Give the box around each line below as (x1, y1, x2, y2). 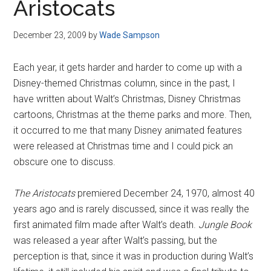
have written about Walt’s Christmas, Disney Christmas (13, 93, 241, 105)
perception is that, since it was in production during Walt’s (13, 250, 254, 262)
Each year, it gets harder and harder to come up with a (13, 62, 243, 73)
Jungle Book (198, 219, 252, 230)
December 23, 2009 (13, 30, 87, 40)
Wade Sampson (99, 30, 160, 40)
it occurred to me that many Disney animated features (13, 125, 243, 136)
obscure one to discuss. (13, 156, 116, 168)
